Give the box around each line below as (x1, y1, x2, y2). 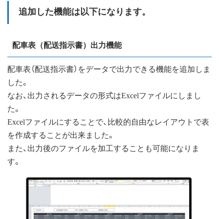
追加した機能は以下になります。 (19, 6, 151, 17)
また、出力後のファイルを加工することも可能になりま (7, 142, 199, 153)
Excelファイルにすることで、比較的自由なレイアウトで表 (7, 115, 209, 127)
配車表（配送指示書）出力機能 (12, 40, 122, 50)
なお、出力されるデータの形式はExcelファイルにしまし (7, 89, 201, 101)
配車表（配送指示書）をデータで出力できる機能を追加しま (7, 63, 211, 74)
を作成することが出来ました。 (7, 129, 115, 140)
